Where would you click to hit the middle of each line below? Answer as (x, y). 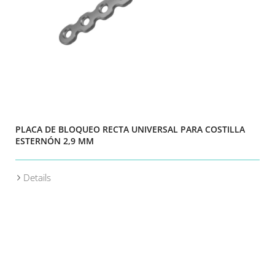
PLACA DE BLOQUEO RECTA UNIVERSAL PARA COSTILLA (130, 129)
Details (37, 177)
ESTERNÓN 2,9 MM (55, 141)
